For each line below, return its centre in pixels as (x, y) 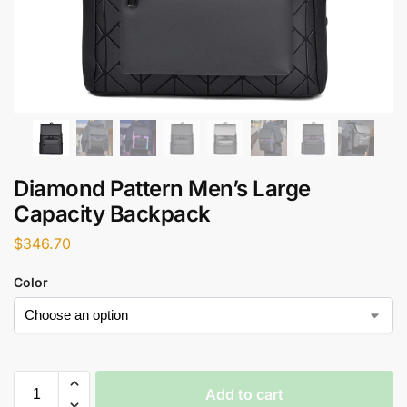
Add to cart (244, 394)
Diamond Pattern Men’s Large (162, 189)
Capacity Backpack (112, 214)
